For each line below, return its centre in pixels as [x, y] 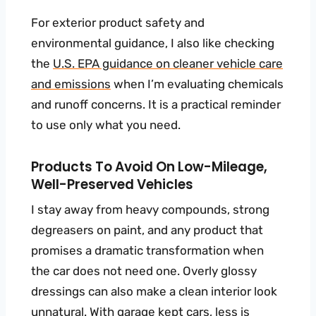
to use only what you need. [106, 125]
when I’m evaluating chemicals [197, 84]
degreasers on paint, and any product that [147, 230]
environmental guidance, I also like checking [153, 43]
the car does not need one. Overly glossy [144, 271]
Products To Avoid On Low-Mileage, [149, 167]
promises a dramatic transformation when [147, 251]
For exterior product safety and [118, 23]
